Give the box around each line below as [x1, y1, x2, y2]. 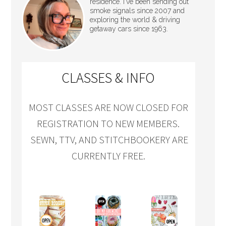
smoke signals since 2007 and [89, 7, 185, 15]
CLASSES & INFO [62, 69, 155, 87]
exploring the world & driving [89, 16, 180, 24]
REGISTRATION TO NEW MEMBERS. [37, 117, 180, 130]
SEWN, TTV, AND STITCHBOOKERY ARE [28, 133, 189, 146]
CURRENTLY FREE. [71, 149, 145, 162]
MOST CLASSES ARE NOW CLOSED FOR [28, 101, 188, 114]
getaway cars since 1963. [89, 25, 168, 33]
